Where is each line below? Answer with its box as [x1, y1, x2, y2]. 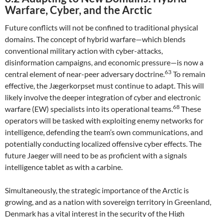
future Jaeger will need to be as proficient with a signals [5, 151, 187, 160]
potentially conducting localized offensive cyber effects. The [5, 139, 201, 148]
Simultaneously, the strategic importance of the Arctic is [5, 186, 189, 195]
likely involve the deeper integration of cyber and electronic [5, 93, 201, 102]
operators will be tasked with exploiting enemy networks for [5, 116, 203, 125]
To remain [171, 69, 205, 78]
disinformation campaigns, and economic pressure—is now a [5, 58, 203, 67]
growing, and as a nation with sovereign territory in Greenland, [5, 197, 211, 206]
